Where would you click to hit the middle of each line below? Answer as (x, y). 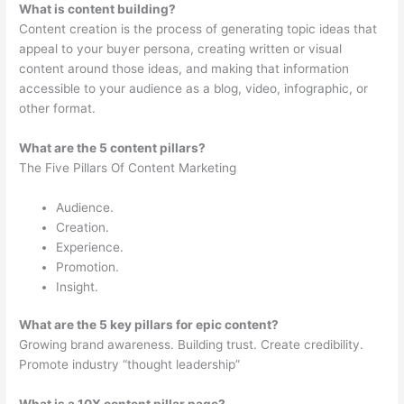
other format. (58, 108)
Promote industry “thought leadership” (130, 365)
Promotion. (88, 266)
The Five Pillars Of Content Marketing (128, 167)
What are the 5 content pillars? (113, 147)
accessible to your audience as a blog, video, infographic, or (194, 88)
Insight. (78, 286)
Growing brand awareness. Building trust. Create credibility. (192, 345)
